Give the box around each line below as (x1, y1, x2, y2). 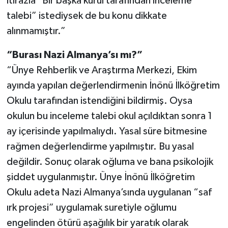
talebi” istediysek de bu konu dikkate (6, 10, 167, 21)
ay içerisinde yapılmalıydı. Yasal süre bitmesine (6, 126, 207, 136)
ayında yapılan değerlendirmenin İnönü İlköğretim (6, 80, 220, 91)
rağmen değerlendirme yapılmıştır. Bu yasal (6, 141, 194, 152)
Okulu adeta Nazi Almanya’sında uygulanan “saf (6, 187, 212, 197)
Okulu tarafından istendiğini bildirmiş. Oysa (6, 95, 192, 106)
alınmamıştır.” (6, 25, 66, 36)
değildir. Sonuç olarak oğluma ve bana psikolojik (6, 156, 213, 167)
